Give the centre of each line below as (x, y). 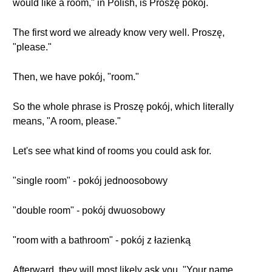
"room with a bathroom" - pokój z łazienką (102, 240)
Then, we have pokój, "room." (76, 77)
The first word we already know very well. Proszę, (119, 32)
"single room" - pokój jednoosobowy (90, 181)
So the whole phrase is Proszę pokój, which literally (123, 107)
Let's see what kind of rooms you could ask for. (112, 151)
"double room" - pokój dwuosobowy (89, 210)
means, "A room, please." (67, 121)
